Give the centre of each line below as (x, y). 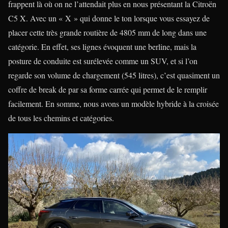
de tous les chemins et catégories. (61, 118)
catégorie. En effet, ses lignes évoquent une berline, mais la (102, 47)
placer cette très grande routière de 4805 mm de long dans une (107, 32)
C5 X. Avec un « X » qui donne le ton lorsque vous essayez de (109, 18)
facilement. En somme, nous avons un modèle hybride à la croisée (113, 104)
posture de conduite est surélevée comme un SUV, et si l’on (103, 61)
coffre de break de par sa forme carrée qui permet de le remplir (108, 89)
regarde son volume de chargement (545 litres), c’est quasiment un (114, 75)
